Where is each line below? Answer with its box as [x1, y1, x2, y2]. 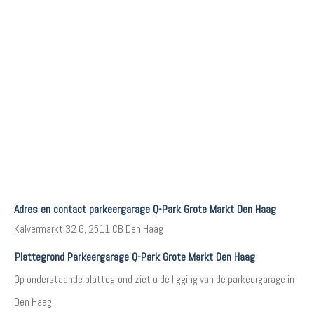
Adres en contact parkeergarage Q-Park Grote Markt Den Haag [14, 201, 276, 217]
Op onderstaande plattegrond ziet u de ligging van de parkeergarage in [14, 272, 294, 286]
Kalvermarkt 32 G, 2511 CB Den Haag [14, 221, 163, 235]
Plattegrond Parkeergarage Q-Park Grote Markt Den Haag [15, 249, 255, 264]
